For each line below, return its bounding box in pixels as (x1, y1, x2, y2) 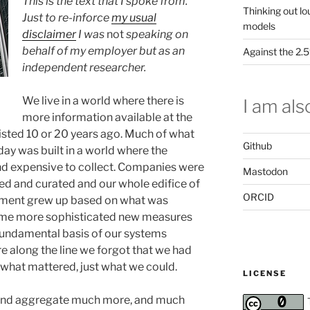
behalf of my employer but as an (21, 44, 185, 58)
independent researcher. (21, 61, 146, 75)
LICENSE (242, 268, 286, 278)
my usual (111, 11, 156, 25)
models (242, 20, 275, 32)
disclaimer (21, 28, 76, 42)
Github (242, 139, 272, 152)
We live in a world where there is (21, 94, 184, 108)
